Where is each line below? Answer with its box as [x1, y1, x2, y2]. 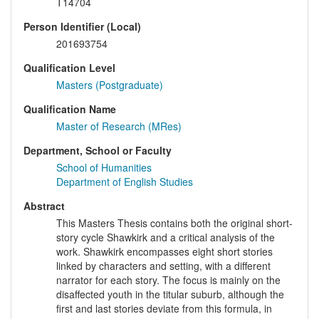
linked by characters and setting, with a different [56, 258, 271, 273]
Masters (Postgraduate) [56, 78, 163, 93]
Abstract [23, 199, 65, 214]
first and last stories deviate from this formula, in [56, 301, 272, 316]
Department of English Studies [56, 174, 193, 189]
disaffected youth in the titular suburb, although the [56, 287, 284, 302]
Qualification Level [23, 61, 115, 75]
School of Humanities [56, 160, 152, 175]
